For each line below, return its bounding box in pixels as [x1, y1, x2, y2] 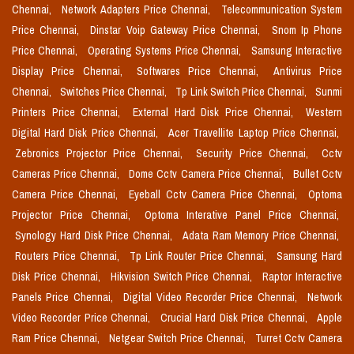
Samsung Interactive [250, 43, 343, 58]
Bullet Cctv [292, 167, 343, 182]
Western [306, 105, 342, 120]
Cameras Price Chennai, [12, 167, 123, 182]
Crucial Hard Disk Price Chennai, [160, 311, 311, 326]
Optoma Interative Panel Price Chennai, [145, 208, 339, 223]
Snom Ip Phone [271, 23, 343, 38]
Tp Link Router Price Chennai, [130, 249, 270, 264]
